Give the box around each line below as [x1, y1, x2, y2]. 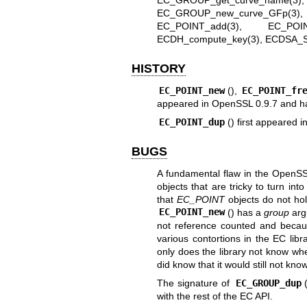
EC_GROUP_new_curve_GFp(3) [156, 8, 300, 19]
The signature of [156, 277, 234, 288]
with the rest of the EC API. [156, 290, 273, 302]
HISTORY [132, 62, 186, 76]
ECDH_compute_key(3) [156, 34, 260, 45]
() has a [227, 206, 264, 218]
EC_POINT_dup [159, 116, 225, 128]
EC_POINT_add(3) [156, 21, 239, 32]
